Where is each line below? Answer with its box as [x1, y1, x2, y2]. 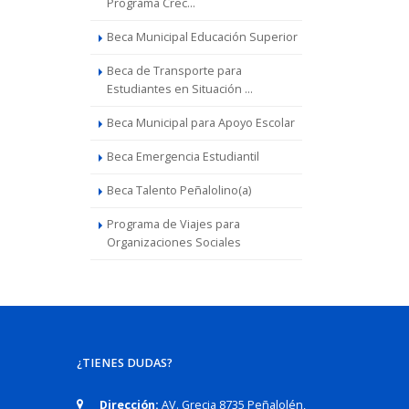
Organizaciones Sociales [106, 235, 241, 250]
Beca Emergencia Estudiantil [106, 149, 259, 164]
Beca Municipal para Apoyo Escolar [106, 115, 295, 131]
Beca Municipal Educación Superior [106, 29, 298, 45]
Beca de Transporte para [106, 63, 242, 79]
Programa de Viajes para [106, 216, 240, 232]
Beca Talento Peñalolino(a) [106, 183, 251, 198]
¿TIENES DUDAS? [76, 355, 173, 371]
